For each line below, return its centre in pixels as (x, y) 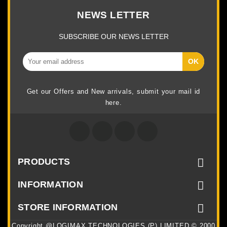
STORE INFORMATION (68, 207)
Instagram (174, 126)
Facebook (106, 126)
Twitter (123, 126)
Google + (150, 126)
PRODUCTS (44, 162)
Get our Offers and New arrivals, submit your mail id (113, 91)
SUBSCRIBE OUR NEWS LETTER (113, 36)
